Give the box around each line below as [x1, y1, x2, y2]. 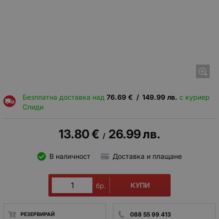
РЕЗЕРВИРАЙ [20, 211, 55, 218]
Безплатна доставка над [22, 92, 107, 101]
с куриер [177, 92, 210, 101]
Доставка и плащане [112, 152, 182, 161]
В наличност [49, 152, 90, 161]
